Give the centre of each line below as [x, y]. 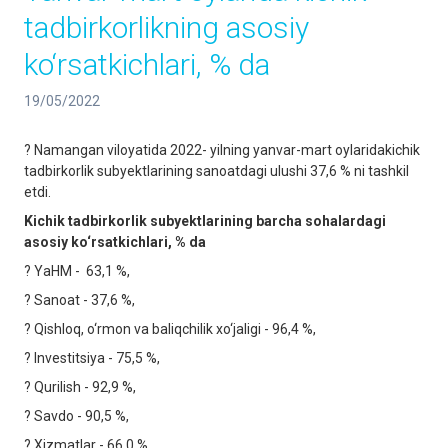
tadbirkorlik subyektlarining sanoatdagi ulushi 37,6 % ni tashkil [216, 171]
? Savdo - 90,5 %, [76, 416]
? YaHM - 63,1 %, [77, 271]
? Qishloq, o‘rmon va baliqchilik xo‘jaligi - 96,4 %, [170, 329]
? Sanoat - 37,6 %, [79, 300]
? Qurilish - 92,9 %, [80, 387]
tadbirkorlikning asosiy [166, 27]
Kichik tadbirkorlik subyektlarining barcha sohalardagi [205, 221]
